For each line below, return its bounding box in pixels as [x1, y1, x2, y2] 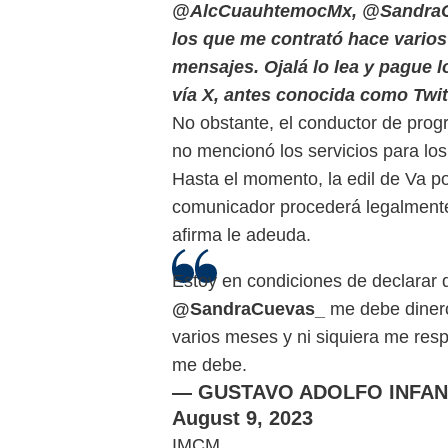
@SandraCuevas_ [172, 298, 325, 319]
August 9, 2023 [172, 406, 313, 429]
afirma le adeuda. [172, 224, 311, 245]
